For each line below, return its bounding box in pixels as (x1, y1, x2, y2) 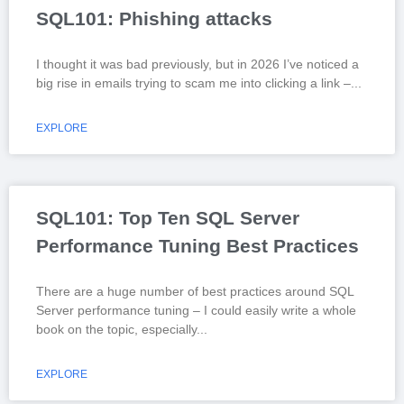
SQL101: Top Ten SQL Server (36, 207, 299, 228)
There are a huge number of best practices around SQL (36, 283, 353, 298)
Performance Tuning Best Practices (36, 234, 359, 256)
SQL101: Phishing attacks (36, 7, 272, 29)
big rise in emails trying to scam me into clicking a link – (36, 75, 351, 90)
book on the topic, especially (36, 321, 197, 336)
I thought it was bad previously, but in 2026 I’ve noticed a (36, 56, 359, 71)
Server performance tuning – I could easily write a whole (36, 302, 356, 317)
